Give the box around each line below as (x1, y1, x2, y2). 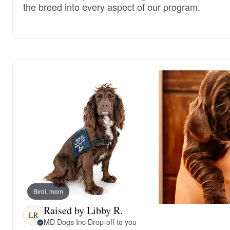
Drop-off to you (87, 216, 137, 227)
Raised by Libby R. (44, 203, 123, 217)
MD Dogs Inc (44, 216, 86, 227)
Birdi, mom (33, 186, 63, 196)
